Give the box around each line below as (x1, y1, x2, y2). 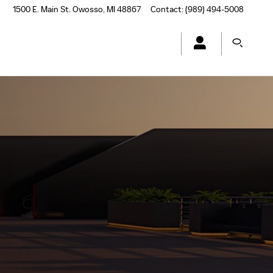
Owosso (73, 4, 103, 15)
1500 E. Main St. (13, 4, 71, 15)
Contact (151, 4, 182, 15)
